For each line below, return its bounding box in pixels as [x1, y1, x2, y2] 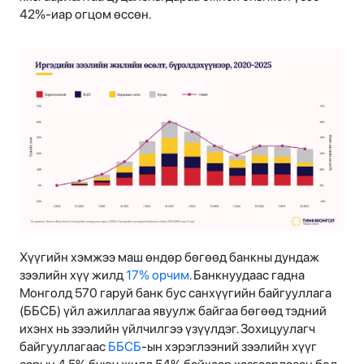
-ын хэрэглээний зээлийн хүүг [141, 338, 317, 354]
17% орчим [126, 266, 189, 283]
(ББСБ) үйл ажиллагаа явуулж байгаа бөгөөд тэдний [19, 302, 327, 318]
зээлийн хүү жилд [19, 266, 126, 283]
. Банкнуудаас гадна [189, 266, 305, 283]
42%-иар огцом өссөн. [19, 6, 151, 22]
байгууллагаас [19, 338, 108, 354]
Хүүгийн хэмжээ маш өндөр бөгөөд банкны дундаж [19, 249, 319, 265]
